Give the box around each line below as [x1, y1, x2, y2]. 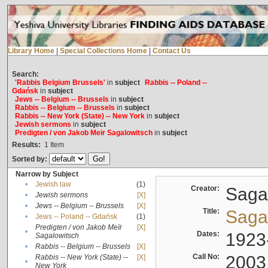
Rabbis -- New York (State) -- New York [14, 112, 145, 121]
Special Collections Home [59, 47, 147, 56]
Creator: [190, 184, 223, 193]
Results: [11, 141, 41, 150]
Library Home [7, 47, 54, 56]
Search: [11, 70, 39, 79]
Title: [202, 207, 223, 216]
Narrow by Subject [15, 170, 78, 179]
